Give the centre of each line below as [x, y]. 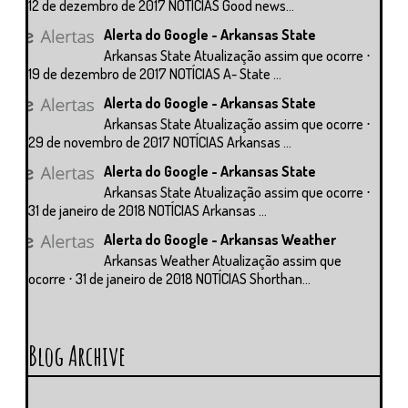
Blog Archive [77, 356]
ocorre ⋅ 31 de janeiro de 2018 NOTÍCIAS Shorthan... [169, 279]
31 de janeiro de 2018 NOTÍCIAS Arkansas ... [148, 211]
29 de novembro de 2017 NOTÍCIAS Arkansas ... [160, 142]
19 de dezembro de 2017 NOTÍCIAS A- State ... [155, 73]
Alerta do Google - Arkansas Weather [220, 240]
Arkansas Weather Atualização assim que [223, 261]
